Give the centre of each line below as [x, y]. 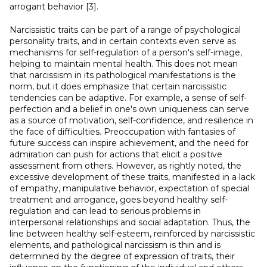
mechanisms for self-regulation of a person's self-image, [126, 52]
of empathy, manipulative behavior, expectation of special [129, 188]
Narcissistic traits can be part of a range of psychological [125, 30]
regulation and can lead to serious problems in [105, 211]
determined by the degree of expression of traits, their [122, 256]
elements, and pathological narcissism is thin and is [115, 245]
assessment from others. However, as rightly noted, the [125, 166]
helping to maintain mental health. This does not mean [124, 64]
